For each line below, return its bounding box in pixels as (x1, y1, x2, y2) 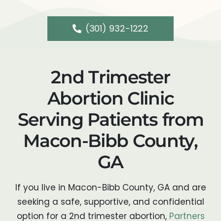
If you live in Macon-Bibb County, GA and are (15, 181, 206, 193)
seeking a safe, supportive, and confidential (17, 195, 204, 208)
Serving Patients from (17, 108, 204, 130)
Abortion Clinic (47, 87, 174, 109)
